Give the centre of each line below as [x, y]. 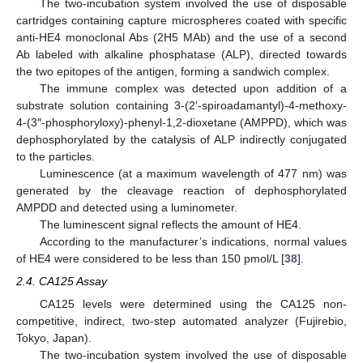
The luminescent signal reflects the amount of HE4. [170, 224]
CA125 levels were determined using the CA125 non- [193, 303]
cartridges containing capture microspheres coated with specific [181, 20]
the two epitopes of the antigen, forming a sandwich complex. [173, 71]
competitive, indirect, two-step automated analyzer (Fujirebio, [181, 320]
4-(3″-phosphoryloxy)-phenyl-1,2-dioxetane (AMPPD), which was [181, 122]
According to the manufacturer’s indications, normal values [193, 241]
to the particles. [56, 156]
